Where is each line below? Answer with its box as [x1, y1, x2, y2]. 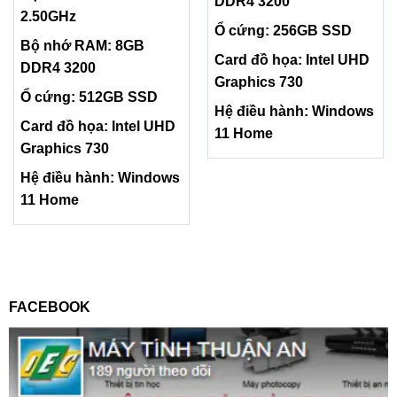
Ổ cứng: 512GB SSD [19, 89, 158, 105]
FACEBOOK [8, 299, 90, 315]
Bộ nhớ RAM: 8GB [19, 37, 144, 53]
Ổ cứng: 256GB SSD [214, 22, 352, 38]
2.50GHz [19, 8, 76, 24]
